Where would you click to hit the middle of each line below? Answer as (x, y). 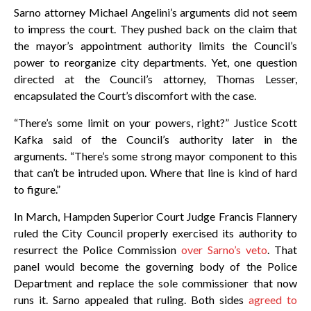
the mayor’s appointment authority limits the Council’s (155, 46)
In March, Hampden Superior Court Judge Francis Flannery (155, 217)
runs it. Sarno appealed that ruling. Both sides (132, 300)
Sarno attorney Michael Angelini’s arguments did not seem (155, 12)
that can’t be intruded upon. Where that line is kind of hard (155, 173)
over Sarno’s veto (224, 250)
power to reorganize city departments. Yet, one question (155, 62)
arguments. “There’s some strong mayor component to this (155, 156)
